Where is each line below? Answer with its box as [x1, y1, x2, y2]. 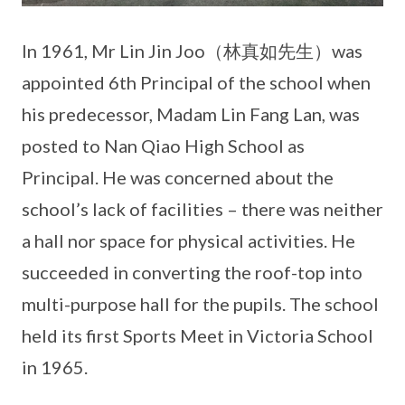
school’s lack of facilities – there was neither [22, 197, 383, 220]
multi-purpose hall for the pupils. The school [22, 292, 379, 315]
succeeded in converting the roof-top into [22, 260, 363, 283]
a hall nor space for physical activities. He [22, 229, 355, 251]
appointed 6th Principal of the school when [22, 71, 371, 93]
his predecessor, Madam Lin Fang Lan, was [22, 102, 360, 125]
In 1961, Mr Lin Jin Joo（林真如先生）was [22, 39, 363, 61]
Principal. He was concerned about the [22, 165, 334, 188]
